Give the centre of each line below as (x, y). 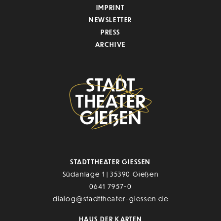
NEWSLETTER (110, 19)
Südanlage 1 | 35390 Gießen (110, 174)
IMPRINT (110, 7)
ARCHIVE (110, 44)
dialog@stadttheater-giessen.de (110, 199)
